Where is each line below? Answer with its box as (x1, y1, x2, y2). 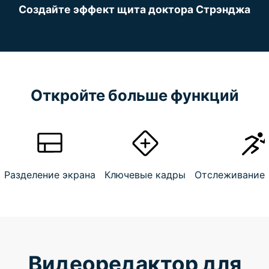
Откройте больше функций (30, 85, 239, 105)
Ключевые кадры (104, 169, 186, 181)
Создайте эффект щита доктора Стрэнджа (19, 2, 250, 16)
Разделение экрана (4, 169, 96, 181)
